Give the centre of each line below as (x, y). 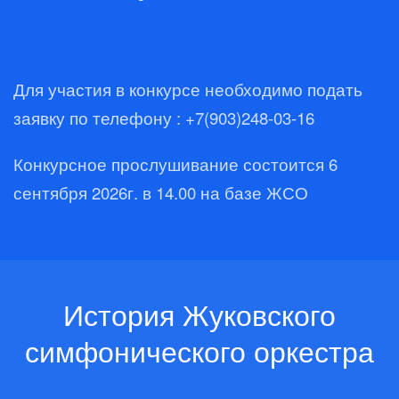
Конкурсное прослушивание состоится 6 (175, 164)
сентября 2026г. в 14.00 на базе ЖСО (161, 192)
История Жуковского (199, 313)
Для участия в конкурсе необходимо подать (188, 89)
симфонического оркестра (199, 350)
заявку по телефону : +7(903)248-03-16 (164, 118)
